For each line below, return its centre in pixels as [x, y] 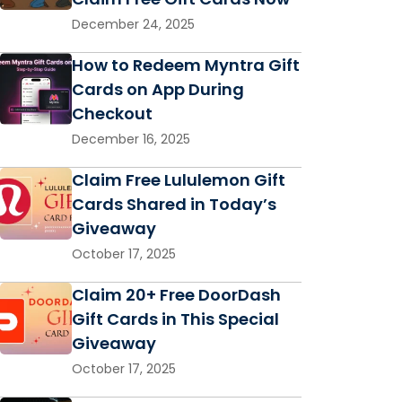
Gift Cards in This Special [175, 319]
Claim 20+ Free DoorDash [176, 295]
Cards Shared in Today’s [174, 205]
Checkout [112, 114]
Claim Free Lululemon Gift [179, 180]
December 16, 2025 [131, 140]
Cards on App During [158, 90]
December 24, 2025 [133, 25]
